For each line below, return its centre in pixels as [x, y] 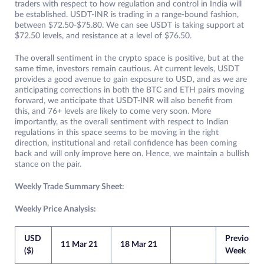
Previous [241, 239]
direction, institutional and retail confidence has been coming [126, 143]
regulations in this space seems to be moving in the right [117, 133]
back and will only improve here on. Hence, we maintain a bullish [132, 154]
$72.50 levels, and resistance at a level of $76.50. [104, 36]
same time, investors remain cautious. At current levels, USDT [127, 69]
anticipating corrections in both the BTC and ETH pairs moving [129, 90]
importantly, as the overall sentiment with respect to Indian [122, 122]
